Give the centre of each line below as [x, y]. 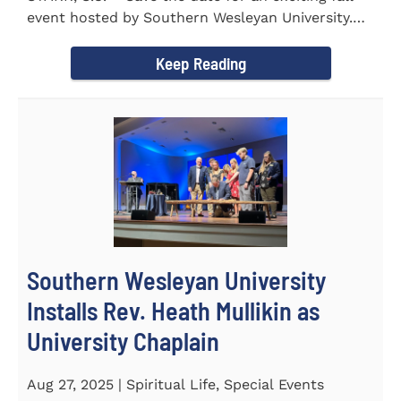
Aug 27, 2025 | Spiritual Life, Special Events [175, 385]
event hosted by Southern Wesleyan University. [190, 17]
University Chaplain [123, 341]
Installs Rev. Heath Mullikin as [173, 311]
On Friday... [65, 38]
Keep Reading [200, 63]
